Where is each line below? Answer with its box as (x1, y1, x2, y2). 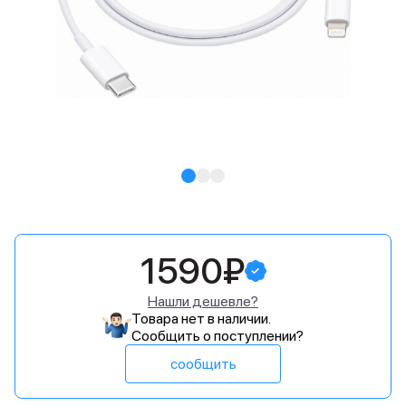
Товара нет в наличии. (131, 310, 271, 327)
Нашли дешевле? (148, 293, 258, 310)
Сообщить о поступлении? (131, 327, 304, 344)
